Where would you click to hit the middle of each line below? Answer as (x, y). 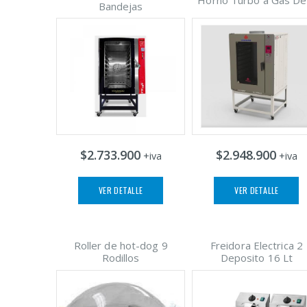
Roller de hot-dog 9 (121, 246)
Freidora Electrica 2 (256, 246)
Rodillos (121, 258)
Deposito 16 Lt (257, 258)
